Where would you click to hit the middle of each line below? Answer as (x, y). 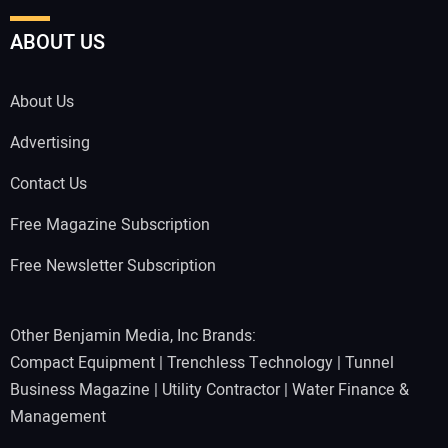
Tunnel (369, 363)
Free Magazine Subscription (110, 224)
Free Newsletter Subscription (113, 265)
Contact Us (48, 183)
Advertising (50, 142)
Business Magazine (80, 390)
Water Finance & (350, 390)
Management (58, 417)
